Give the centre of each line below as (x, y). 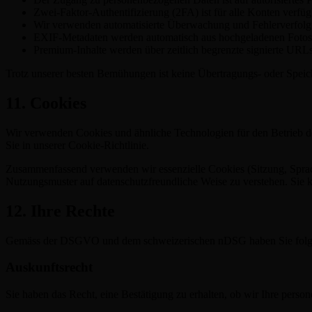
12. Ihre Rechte (60, 211)
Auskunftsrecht (49, 267)
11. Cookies (46, 103)
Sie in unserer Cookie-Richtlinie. (77, 145)
